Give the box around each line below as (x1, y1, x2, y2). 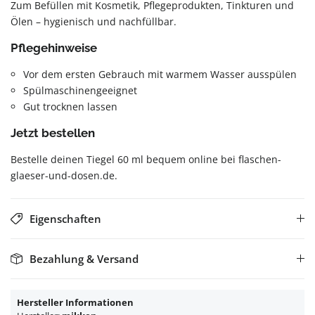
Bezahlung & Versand (29, 252, 139, 266)
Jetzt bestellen (11, 126, 95, 140)
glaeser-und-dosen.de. (11, 169, 117, 182)
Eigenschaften (29, 212, 101, 226)
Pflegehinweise (11, 41, 97, 55)
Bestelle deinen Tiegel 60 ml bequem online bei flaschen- (11, 153, 281, 166)
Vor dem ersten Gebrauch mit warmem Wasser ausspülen (23, 67, 297, 81)
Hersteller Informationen (17, 296, 134, 309)
